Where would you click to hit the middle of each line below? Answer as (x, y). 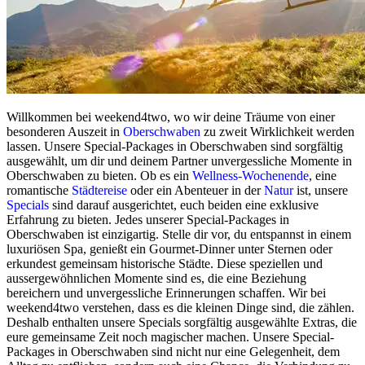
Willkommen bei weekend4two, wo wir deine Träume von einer (171, 117)
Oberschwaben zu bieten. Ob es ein (99, 176)
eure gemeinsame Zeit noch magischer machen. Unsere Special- (170, 337)
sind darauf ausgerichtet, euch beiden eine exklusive (184, 205)
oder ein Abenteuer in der (196, 191)
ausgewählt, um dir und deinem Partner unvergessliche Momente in (179, 161)
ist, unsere (321, 191)
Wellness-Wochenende (251, 176)
